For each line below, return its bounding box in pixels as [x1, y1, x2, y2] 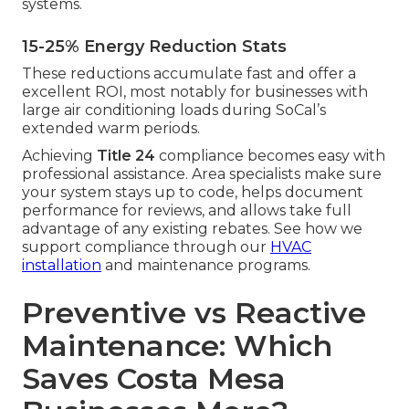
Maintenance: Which [22, 328, 332, 364]
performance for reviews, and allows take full [22, 202, 351, 220]
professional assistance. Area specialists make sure [22, 165, 382, 184]
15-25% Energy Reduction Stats [22, 37, 287, 58]
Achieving [22, 147, 97, 165]
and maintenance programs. [101, 257, 310, 275]
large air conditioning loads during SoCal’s [22, 101, 326, 120]
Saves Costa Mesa [22, 361, 286, 397]
